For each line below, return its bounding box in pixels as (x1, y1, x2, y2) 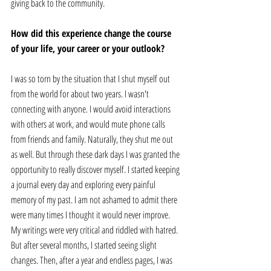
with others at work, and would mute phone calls (11, 117, 167, 131)
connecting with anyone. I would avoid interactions (11, 102, 172, 116)
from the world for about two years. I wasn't (11, 87, 151, 101)
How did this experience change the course (11, 27, 174, 41)
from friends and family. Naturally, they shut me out (11, 132, 175, 146)
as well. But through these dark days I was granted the (11, 148, 181, 162)
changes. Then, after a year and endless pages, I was (11, 253, 174, 267)
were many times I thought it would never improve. (11, 208, 172, 222)
